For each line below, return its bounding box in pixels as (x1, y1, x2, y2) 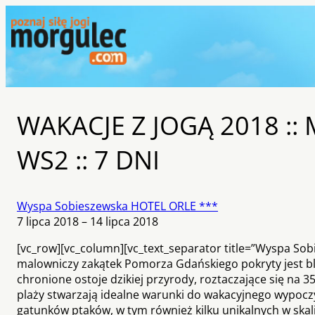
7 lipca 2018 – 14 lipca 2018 (17, 213, 158, 229)
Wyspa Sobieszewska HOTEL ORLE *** (17, 198, 218, 214)
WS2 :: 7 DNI (17, 142, 160, 177)
